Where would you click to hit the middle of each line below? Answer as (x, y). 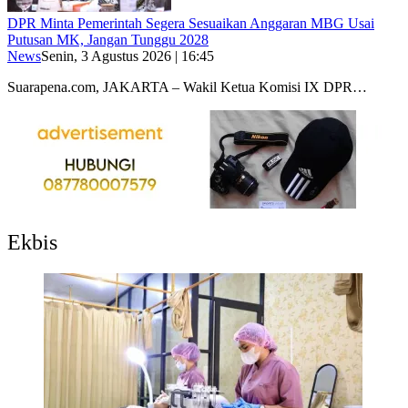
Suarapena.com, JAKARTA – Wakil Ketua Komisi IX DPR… (187, 87)
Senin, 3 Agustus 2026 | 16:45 (127, 56)
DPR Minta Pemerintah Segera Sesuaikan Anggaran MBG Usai (191, 23)
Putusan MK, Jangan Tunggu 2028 (108, 39)
